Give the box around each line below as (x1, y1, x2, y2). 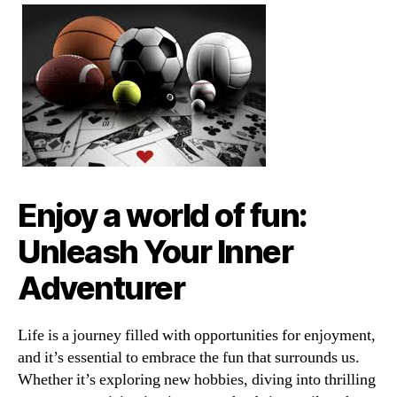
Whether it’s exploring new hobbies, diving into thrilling (18, 370, 376, 390)
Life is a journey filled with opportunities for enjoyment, (18, 325, 376, 346)
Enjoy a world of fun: (18, 196, 307, 235)
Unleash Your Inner (18, 232, 293, 271)
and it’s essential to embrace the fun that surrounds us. (18, 347, 360, 368)
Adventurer (18, 269, 185, 307)
